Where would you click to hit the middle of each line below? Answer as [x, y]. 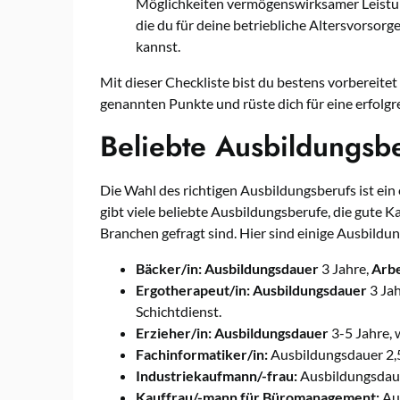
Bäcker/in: [169, 269]
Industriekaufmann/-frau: [217, 376]
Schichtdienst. [179, 312]
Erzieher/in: [174, 333]
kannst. [158, 46]
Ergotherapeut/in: [193, 290]
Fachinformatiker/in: [202, 354]
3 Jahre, [345, 269]
